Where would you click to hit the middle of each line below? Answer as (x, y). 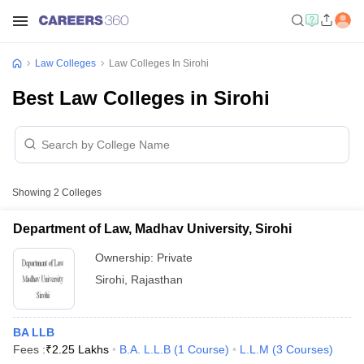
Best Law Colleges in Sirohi (141, 98)
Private (175, 258)
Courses (308, 349)
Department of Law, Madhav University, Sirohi (152, 229)
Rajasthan (157, 279)
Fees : (29, 349)
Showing (33, 193)
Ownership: (126, 258)
